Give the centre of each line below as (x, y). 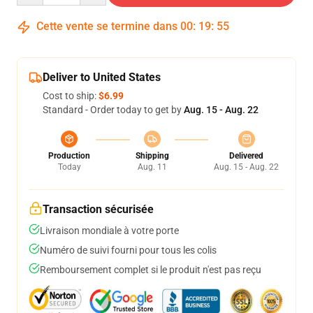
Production (69, 156)
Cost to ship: (71, 96)
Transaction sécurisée (98, 209)
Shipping (152, 156)
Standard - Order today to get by (113, 110)
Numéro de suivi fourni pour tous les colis (128, 250)
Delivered (246, 156)
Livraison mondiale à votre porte (109, 231)
